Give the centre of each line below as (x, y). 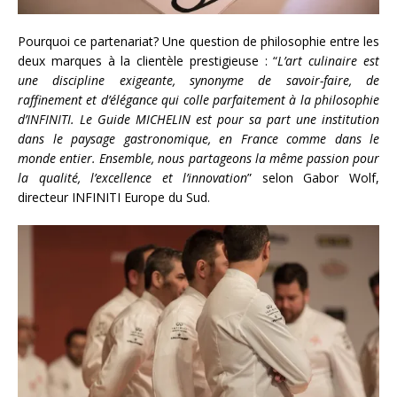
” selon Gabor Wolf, (314, 177)
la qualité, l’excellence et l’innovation (133, 177)
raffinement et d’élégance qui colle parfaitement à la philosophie (198, 99)
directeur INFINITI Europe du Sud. (114, 197)
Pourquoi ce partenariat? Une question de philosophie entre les (198, 41)
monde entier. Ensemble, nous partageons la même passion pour (198, 158)
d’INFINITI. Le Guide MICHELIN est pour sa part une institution (198, 119)
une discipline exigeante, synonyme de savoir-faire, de (198, 80)
